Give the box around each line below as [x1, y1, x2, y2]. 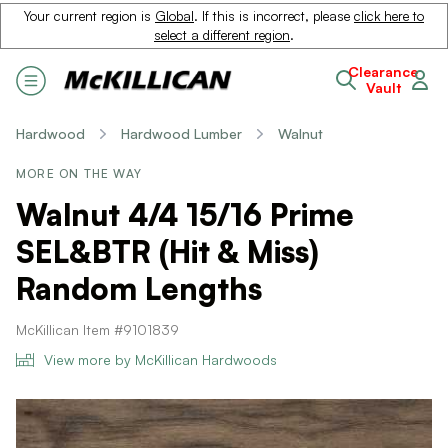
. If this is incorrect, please [194, 8, 354, 24]
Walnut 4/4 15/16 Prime [16, 196, 354, 233]
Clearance [348, 63, 418, 80]
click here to [354, 8, 424, 24]
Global [155, 8, 194, 24]
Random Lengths [16, 270, 262, 307]
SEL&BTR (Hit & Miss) [16, 233, 319, 270]
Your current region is [24, 8, 155, 24]
